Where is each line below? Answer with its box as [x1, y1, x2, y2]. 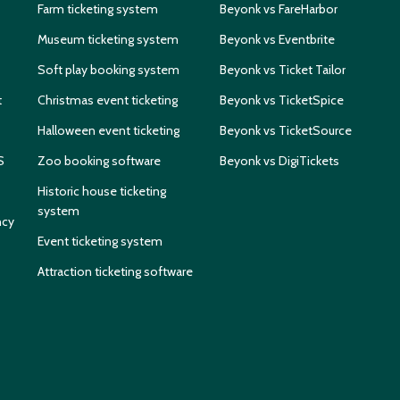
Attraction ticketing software [37, 263, 193, 280]
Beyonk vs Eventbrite [220, 31, 335, 48]
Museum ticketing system [37, 31, 179, 48]
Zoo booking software [37, 153, 161, 170]
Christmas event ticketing [37, 92, 178, 109]
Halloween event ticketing [37, 122, 179, 139]
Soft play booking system [37, 62, 179, 79]
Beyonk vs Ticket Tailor [220, 62, 346, 79]
